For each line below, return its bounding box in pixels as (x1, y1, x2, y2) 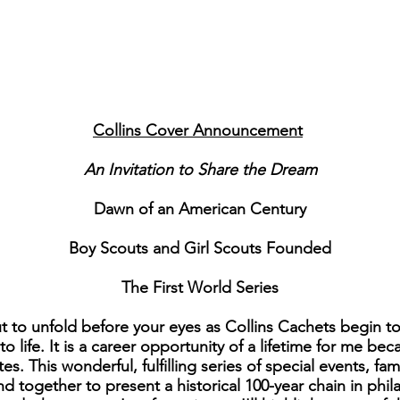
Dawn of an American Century (94, 199, 306, 220)
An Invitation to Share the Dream (83, 160, 317, 180)
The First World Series (121, 278, 279, 298)
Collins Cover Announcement (93, 121, 303, 141)
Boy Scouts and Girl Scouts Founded (69, 238, 331, 259)
